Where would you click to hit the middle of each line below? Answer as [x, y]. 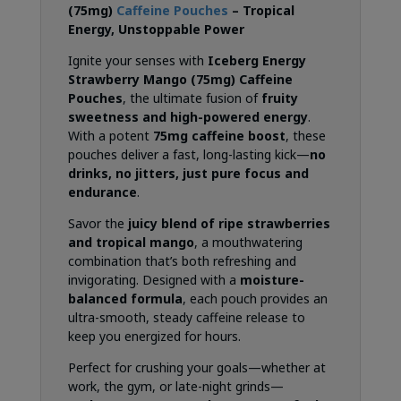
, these [305, 136]
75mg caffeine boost [219, 136]
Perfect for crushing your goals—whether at [196, 368]
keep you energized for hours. [154, 337]
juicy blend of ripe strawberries [229, 224]
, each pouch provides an [255, 299]
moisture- [272, 280]
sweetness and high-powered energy [188, 117]
